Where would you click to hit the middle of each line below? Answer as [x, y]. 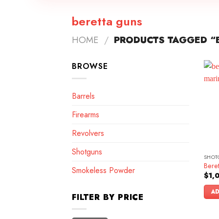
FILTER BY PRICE [108, 197]
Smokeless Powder [103, 170]
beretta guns [107, 21]
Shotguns [87, 152]
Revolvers [88, 133]
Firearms [86, 114]
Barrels [83, 96]
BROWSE [90, 66]
